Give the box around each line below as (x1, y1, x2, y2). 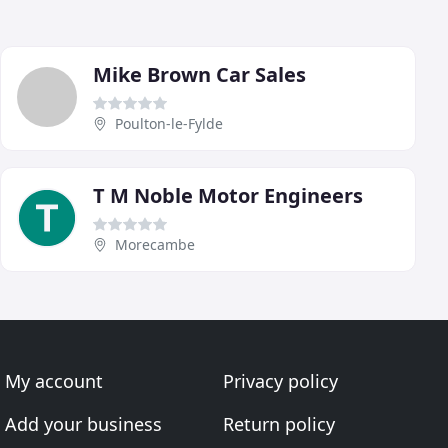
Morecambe (115, 235, 195, 255)
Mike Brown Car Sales (93, 61, 306, 89)
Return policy (222, 412, 335, 437)
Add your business (5, 412, 163, 437)
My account (5, 369, 104, 394)
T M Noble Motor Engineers (93, 182, 363, 210)
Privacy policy (222, 369, 338, 394)
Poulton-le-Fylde (115, 114, 223, 134)
